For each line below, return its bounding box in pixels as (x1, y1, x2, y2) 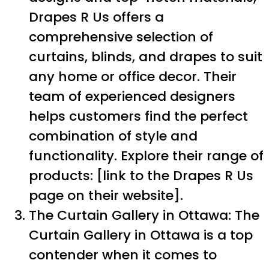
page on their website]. (29, 186, 183, 205)
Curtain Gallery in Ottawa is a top (29, 225, 253, 244)
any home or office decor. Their (29, 67, 237, 86)
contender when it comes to (29, 245, 217, 264)
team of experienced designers (29, 86, 235, 106)
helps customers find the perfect (29, 106, 248, 125)
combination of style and (29, 126, 198, 145)
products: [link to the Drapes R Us (29, 166, 253, 185)
